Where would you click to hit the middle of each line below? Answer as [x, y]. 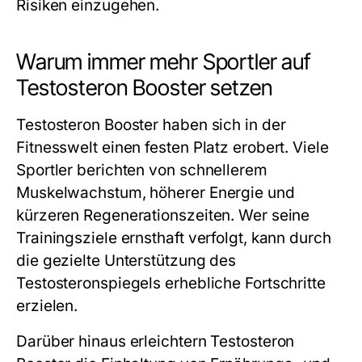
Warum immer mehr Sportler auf [164, 61]
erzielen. [47, 305]
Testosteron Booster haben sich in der [151, 124]
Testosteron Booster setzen [145, 87]
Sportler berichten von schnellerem [142, 170]
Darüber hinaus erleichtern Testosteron [156, 341]
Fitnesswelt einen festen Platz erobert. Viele [173, 147]
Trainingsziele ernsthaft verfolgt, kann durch [174, 238]
